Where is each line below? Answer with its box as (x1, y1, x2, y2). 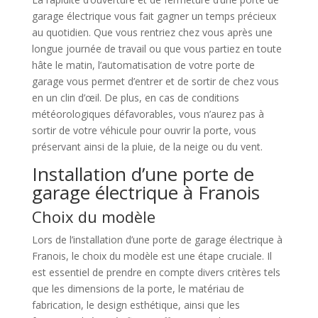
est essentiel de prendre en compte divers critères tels (31, 265, 280, 279)
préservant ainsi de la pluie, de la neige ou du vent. (31, 140, 263, 153)
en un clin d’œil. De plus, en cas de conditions (31, 91, 239, 104)
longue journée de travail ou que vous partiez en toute (31, 42, 282, 55)
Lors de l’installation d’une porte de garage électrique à (31, 233, 283, 246)
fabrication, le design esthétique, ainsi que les (31, 298, 240, 312)
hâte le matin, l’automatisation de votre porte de (31, 58, 255, 72)
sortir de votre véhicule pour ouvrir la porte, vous (31, 124, 256, 137)
